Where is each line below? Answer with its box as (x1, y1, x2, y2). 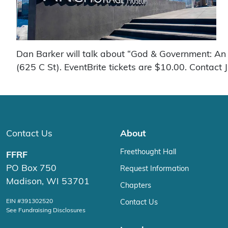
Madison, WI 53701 (6, 177, 90, 186)
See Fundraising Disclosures (6, 207, 85, 213)
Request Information (120, 164, 189, 173)
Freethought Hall (120, 148, 176, 156)
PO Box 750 (6, 163, 56, 173)
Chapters (120, 181, 151, 189)
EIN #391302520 (6, 197, 53, 204)
